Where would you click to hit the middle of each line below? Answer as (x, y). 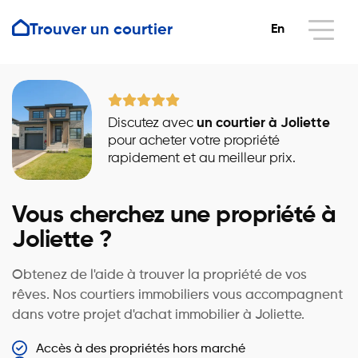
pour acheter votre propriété (194, 141)
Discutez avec (152, 123)
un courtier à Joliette (263, 123)
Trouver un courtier (101, 30)
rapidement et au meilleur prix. (202, 158)
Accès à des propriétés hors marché (141, 349)
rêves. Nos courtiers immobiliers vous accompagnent (177, 295)
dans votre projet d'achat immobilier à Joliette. (158, 315)
